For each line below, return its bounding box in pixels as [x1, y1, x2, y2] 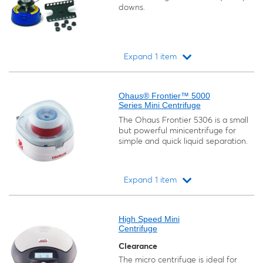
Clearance [118, 241, 157, 251]
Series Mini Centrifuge [118, 100, 201, 110]
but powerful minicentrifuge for [118, 125, 236, 136]
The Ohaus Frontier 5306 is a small [118, 114, 248, 125]
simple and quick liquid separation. [118, 136, 248, 146]
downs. [118, 2, 145, 12]
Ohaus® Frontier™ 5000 [118, 91, 210, 100]
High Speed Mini [118, 214, 180, 224]
